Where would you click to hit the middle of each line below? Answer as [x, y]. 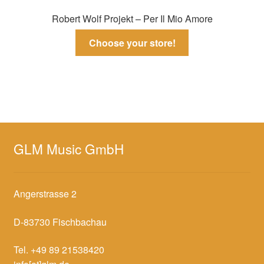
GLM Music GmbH [68, 148]
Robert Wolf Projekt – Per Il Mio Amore [132, 19]
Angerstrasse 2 [45, 194]
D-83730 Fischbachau [60, 222]
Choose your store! [132, 42]
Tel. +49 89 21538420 [59, 250]
